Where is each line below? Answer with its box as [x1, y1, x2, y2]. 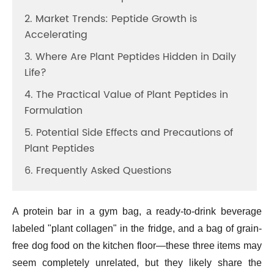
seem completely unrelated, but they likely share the [12, 257, 262, 268]
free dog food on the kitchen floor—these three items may [12, 240, 262, 251]
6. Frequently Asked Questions [24, 163, 171, 179]
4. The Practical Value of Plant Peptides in [24, 87, 228, 103]
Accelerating [24, 27, 87, 43]
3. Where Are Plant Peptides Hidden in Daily [24, 49, 236, 65]
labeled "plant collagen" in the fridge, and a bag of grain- [12, 223, 262, 234]
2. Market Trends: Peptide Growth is [24, 11, 197, 27]
